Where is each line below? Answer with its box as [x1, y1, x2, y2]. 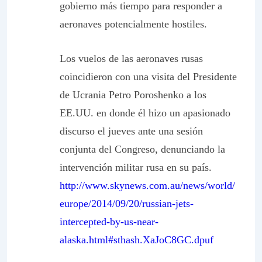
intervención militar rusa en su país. [60, 161, 212, 173]
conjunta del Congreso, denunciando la [60, 143, 225, 155]
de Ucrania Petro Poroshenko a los [60, 89, 206, 101]
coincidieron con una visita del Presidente [60, 71, 237, 82]
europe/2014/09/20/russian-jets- [60, 198, 194, 209]
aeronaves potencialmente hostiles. [60, 18, 207, 30]
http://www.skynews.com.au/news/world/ [60, 180, 235, 191]
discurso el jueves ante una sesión [60, 125, 203, 137]
